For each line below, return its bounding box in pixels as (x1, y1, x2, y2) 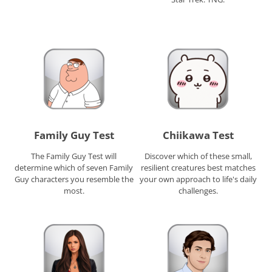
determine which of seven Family (15, 162, 134, 174)
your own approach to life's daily (139, 174, 257, 185)
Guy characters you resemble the (14, 174, 134, 185)
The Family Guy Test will (31, 151, 117, 162)
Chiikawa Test (162, 128, 234, 143)
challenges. (178, 185, 218, 197)
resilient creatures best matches (140, 162, 256, 174)
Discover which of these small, (144, 151, 252, 162)
